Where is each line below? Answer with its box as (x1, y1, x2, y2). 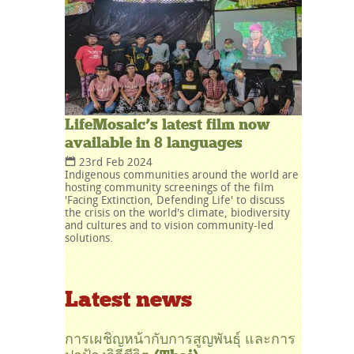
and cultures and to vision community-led (65, 217, 273, 232)
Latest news (65, 286, 192, 314)
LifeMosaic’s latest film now (65, 115, 270, 134)
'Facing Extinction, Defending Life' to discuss (65, 191, 284, 207)
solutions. (65, 229, 113, 245)
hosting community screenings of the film (65, 179, 274, 194)
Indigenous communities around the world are (65, 166, 299, 182)
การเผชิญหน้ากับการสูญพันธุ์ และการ (65, 330, 296, 348)
